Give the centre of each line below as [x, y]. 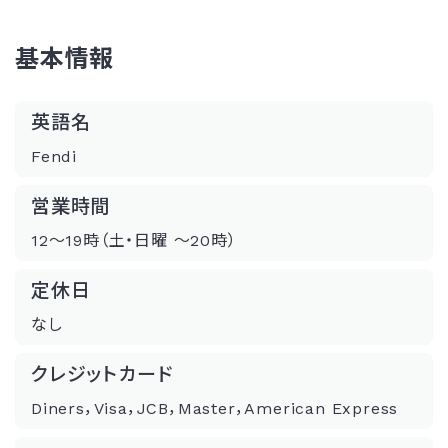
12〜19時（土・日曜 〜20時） [134, 240]
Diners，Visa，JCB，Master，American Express [215, 408]
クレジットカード [102, 374]
